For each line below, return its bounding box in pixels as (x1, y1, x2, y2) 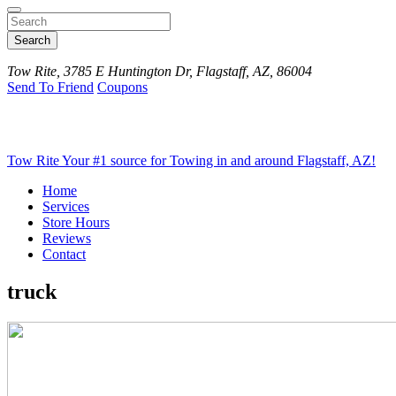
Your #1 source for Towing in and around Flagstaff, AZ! (62, 153, 376, 168)
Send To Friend (7, 80, 94, 95)
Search (14, 34, 50, 47)
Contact (42, 247, 86, 262)
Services (42, 199, 89, 214)
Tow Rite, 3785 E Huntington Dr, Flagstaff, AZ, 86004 (7, 64, 312, 79)
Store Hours (42, 215, 110, 230)
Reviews (42, 231, 91, 246)
